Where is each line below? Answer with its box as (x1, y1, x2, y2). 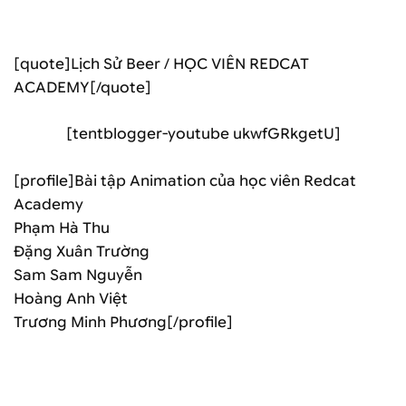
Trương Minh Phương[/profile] (14, 313, 233, 331)
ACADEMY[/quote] (14, 78, 151, 96)
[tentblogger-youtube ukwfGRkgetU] (65, 125, 341, 143)
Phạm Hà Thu (14, 218, 110, 237)
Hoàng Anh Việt (14, 289, 128, 307)
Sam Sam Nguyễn (14, 266, 142, 284)
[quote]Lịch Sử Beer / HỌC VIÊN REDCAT (14, 54, 309, 72)
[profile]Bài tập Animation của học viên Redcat (14, 171, 356, 189)
